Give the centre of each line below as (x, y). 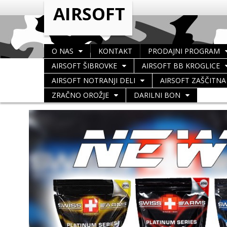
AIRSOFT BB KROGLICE (181, 66)
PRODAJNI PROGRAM (184, 51)
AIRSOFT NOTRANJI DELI (93, 80)
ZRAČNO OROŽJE (80, 95)
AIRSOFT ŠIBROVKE (84, 66)
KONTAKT (115, 51)
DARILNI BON (157, 95)
